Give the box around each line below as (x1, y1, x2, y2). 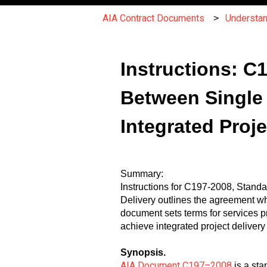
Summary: (120, 168, 163, 179)
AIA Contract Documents (103, 12, 204, 24)
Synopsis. (120, 247, 166, 258)
